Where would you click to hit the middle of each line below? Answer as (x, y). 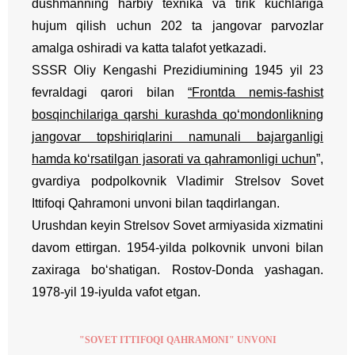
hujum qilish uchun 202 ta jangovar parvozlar (177, 25)
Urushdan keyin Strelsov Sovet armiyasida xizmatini (177, 225)
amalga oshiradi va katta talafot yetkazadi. (149, 48)
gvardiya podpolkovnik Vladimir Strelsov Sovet (177, 181)
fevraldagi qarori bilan (110, 92)
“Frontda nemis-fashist (256, 92)
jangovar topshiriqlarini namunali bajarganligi (177, 136)
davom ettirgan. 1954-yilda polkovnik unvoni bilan (177, 247)
